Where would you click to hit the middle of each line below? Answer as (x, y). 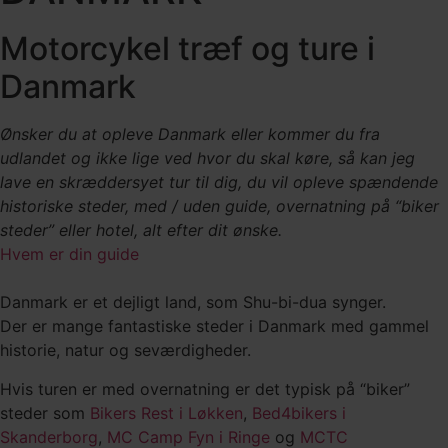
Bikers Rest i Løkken (166, 412)
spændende (393, 182)
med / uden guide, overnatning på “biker (286, 206)
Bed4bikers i (299, 412)
